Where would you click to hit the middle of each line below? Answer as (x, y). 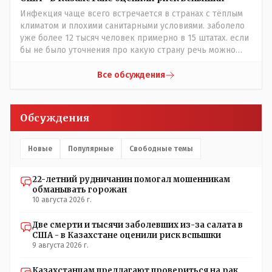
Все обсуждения (131, 75)
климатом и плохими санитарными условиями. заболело (132, 26)
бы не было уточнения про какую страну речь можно (128, 50)
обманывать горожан (80, 190)
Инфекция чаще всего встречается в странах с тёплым (131, 14)
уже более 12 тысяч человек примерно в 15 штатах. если (134, 38)
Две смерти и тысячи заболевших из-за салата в (138, 225)
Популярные (91, 149)
